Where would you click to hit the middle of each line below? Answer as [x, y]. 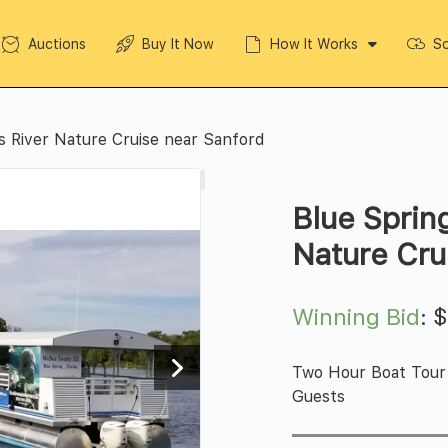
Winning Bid [356, 316]
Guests [319, 397]
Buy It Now [177, 43]
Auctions [56, 43]
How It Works [313, 43]
